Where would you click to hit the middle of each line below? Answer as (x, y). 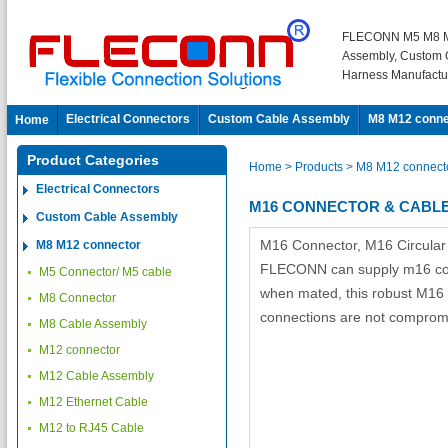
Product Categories (93, 160)
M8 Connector (77, 298)
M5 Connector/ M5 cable (105, 272)
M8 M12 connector (88, 245)
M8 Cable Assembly (93, 324)
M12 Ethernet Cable (93, 402)
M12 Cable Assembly (96, 376)
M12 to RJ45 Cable (91, 428)
